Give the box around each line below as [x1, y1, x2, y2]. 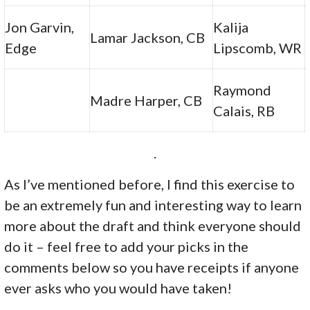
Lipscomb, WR [213, 39, 302, 56]
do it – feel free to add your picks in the [4, 237, 249, 255]
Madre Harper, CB [90, 91, 203, 109]
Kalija [213, 18, 249, 35]
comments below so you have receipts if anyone [4, 258, 300, 275]
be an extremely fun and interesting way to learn [4, 196, 302, 213]
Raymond [213, 81, 272, 98]
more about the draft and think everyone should [4, 217, 302, 234]
